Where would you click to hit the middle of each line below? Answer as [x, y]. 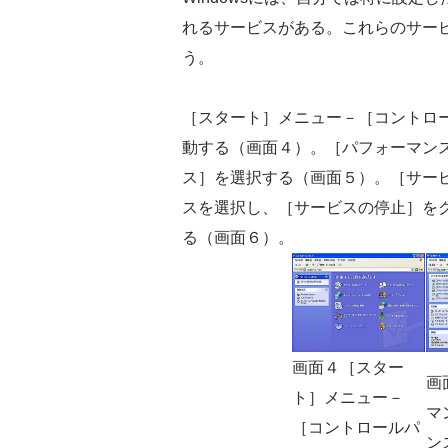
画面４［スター [348, 367]
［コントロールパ [356, 427]
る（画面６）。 [238, 237]
